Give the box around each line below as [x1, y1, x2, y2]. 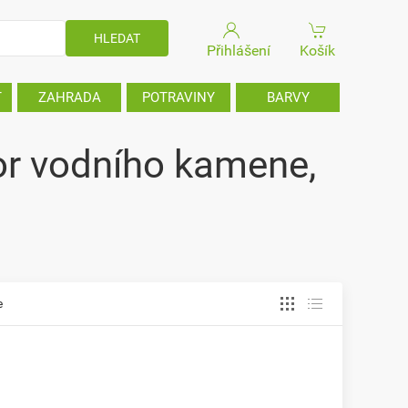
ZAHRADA [37, 89, 101, 106]
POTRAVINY [142, 89, 215, 106]
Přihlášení [207, 42, 270, 59]
